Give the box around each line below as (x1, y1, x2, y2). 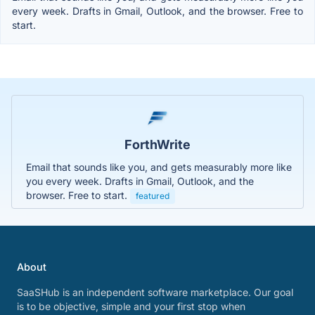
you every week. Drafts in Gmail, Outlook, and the (26, 175, 254, 187)
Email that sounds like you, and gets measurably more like (26, 161, 292, 173)
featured (136, 191, 169, 201)
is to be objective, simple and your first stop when (17, 300, 245, 312)
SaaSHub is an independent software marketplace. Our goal (17, 286, 293, 298)
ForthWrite (124, 137, 191, 152)
